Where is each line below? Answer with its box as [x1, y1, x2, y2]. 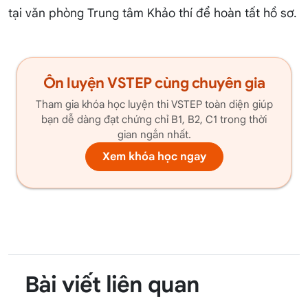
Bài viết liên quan [25, 271, 200, 299]
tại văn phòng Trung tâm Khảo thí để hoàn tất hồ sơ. [8, 5, 297, 21]
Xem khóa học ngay [102, 150, 206, 164]
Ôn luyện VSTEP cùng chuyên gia [43, 74, 265, 93]
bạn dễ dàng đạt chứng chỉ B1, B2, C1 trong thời [41, 113, 267, 126]
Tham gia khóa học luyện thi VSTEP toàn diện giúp [35, 98, 273, 111]
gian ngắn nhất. [117, 128, 191, 142]
